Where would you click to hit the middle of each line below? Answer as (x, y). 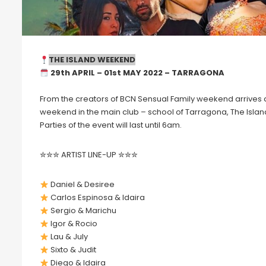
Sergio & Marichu (82, 211)
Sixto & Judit (72, 250)
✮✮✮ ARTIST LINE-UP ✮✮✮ (89, 155)
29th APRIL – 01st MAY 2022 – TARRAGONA (137, 73)
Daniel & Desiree (81, 185)
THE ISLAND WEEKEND (92, 60)
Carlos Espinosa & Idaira (96, 198)
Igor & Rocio (73, 224)
